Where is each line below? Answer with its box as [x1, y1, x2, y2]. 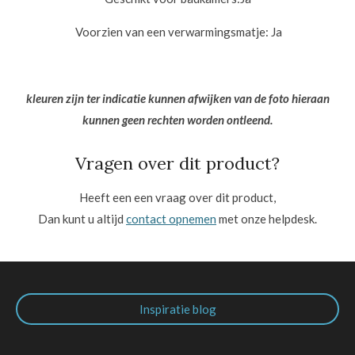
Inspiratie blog [139, 301, 216, 316]
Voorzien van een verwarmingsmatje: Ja [73, 24, 282, 39]
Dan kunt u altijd [38, 212, 126, 227]
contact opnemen [126, 212, 216, 227]
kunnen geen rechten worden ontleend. [82, 112, 273, 127]
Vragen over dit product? [75, 152, 280, 175]
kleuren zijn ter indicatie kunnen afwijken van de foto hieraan [25, 90, 330, 105]
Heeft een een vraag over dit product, [79, 190, 276, 205]
